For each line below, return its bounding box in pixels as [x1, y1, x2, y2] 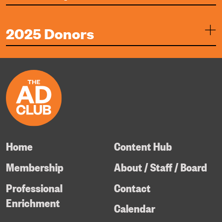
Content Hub [113, 138, 172, 153]
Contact [113, 179, 151, 195]
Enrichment [5, 194, 60, 210]
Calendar [113, 200, 155, 216]
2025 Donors [5, 23, 94, 43]
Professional [5, 179, 62, 195]
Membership [5, 159, 63, 174]
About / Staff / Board [113, 159, 207, 174]
